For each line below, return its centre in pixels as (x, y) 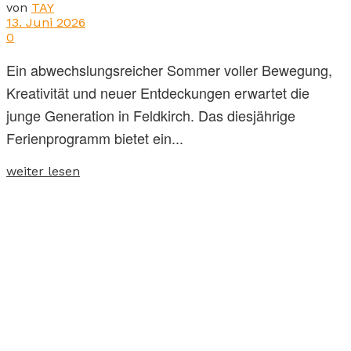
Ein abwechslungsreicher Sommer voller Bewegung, (169, 70)
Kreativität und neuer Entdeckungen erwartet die (158, 93)
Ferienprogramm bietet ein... (95, 138)
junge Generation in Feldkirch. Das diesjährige (151, 116)
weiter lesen (43, 172)
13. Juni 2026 (46, 23)
